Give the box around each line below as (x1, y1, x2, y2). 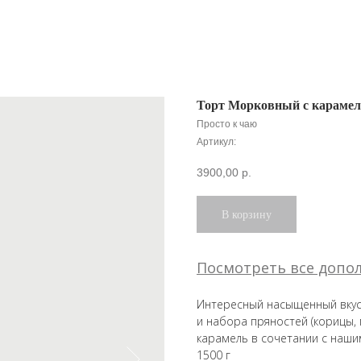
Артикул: (197, 136, 236, 147)
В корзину (222, 208, 272, 221)
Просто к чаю (197, 118, 257, 130)
